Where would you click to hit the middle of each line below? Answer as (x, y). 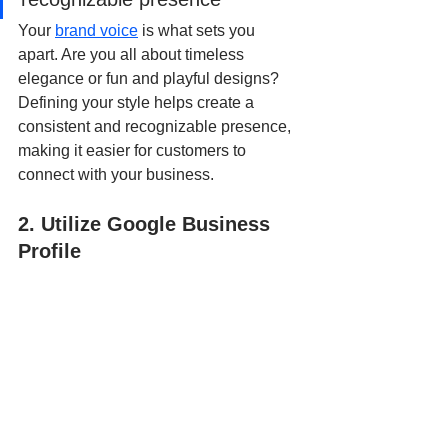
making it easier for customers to (134, 150)
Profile (49, 250)
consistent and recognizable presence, (156, 126)
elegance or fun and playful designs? (150, 78)
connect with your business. (116, 174)
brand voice (96, 30)
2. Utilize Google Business (147, 223)
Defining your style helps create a (138, 102)
